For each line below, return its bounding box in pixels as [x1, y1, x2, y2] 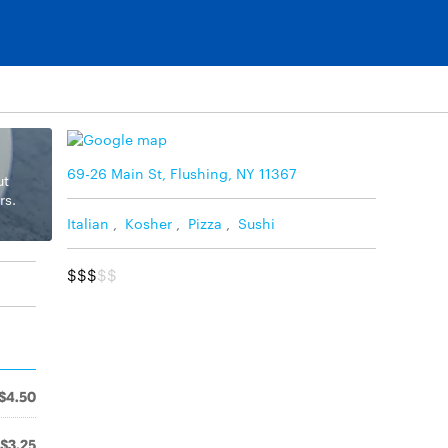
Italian [67, 212, 109, 233]
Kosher [125, 212, 172, 233]
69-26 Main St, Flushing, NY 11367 [67, 162, 297, 183]
